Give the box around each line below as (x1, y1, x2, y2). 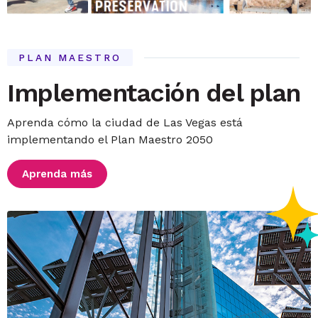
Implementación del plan (7, 78, 300, 108)
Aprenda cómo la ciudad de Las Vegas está (7, 116, 243, 129)
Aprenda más (22, 168, 93, 180)
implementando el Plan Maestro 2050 (7, 133, 214, 146)
